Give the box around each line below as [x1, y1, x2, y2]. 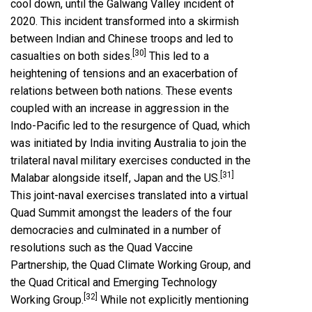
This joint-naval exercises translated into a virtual [10, 189, 248, 203]
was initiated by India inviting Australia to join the [10, 136, 247, 150]
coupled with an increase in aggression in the [10, 102, 229, 116]
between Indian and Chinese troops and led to [10, 32, 233, 46]
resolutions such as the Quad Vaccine [10, 241, 193, 255]
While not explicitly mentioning [97, 293, 249, 307]
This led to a [146, 49, 209, 63]
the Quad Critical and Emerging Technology [10, 276, 217, 290]
